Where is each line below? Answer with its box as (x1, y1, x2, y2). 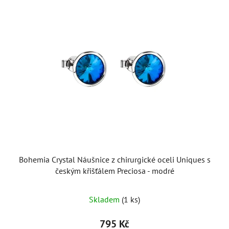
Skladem (89, 194, 122, 204)
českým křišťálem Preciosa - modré (55, 165, 174, 176)
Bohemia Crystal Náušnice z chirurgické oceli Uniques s (18, 154, 211, 165)
